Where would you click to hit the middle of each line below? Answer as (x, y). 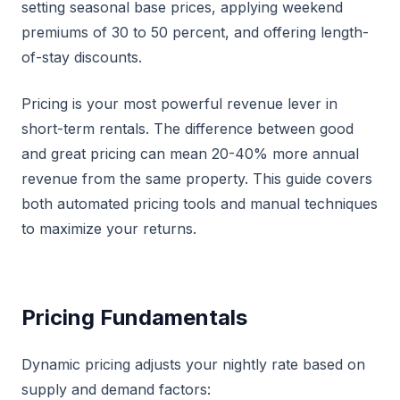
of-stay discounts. (82, 58)
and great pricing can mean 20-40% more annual (190, 154)
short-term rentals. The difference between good (187, 129)
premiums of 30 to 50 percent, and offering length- (195, 33)
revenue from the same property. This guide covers (197, 179)
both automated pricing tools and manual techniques (200, 204)
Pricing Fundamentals (134, 318)
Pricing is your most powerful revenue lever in (179, 104)
